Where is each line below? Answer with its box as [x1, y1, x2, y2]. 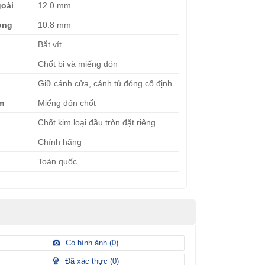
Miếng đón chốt [37, 98, 96, 108]
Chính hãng [37, 137, 82, 147]
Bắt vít [37, 39, 62, 49]
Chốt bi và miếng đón [37, 59, 118, 69]
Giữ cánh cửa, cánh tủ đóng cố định [37, 78, 172, 88]
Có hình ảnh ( [63, 238, 112, 247]
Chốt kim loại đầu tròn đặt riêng [37, 117, 156, 127]
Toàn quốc [37, 156, 77, 166]
